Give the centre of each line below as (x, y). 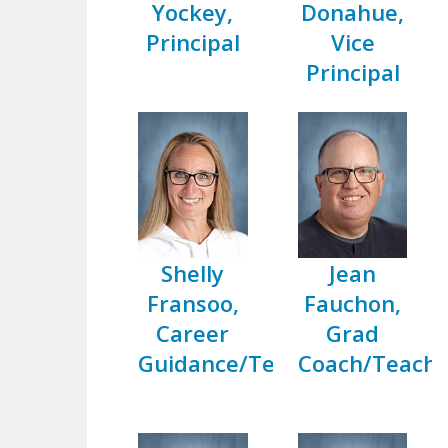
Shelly (193, 272)
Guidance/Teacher (237, 362)
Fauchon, (353, 302)
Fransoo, (192, 302)
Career (193, 332)
